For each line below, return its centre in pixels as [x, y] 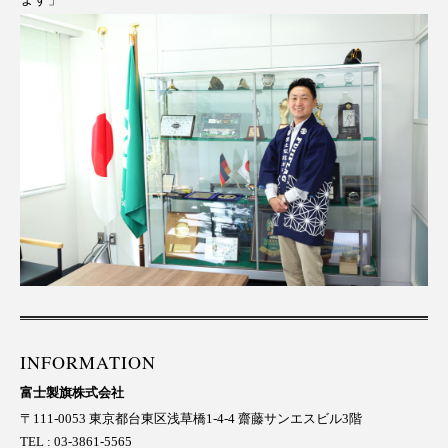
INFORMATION [88, 362]
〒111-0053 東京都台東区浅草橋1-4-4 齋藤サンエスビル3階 [191, 419]
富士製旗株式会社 [72, 393]
